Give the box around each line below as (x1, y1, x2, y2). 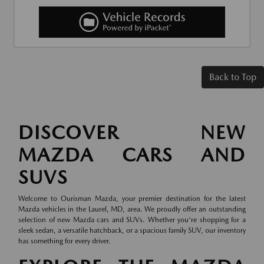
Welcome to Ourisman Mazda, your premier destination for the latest (18, 194, 246, 203)
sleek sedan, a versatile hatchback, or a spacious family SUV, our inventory (18, 226, 246, 235)
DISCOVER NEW (18, 121, 246, 144)
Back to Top (209, 71, 256, 83)
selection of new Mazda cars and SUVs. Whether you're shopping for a (18, 216, 246, 225)
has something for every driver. (18, 237, 111, 246)
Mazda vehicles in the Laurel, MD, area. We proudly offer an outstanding (18, 205, 246, 214)
